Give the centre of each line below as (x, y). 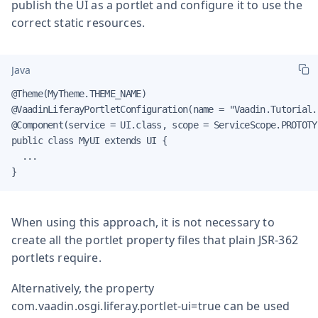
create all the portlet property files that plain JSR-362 (155, 240)
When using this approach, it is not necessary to (143, 222)
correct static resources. (78, 22)
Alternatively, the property (83, 288)
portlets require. (56, 257)
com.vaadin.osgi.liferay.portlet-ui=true (116, 306)
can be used (256, 306)
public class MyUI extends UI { (89, 140)
